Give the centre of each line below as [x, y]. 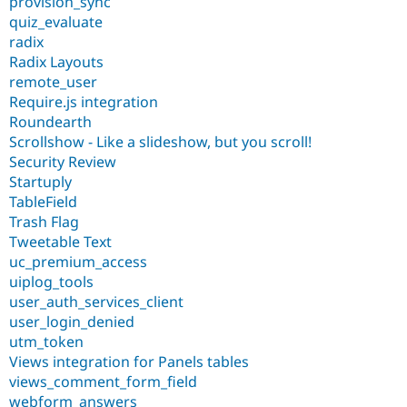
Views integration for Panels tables [129, 361]
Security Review [63, 161]
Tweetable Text [60, 241]
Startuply [40, 181]
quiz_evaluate [56, 21]
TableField [43, 201]
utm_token [46, 341]
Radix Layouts [56, 61]
